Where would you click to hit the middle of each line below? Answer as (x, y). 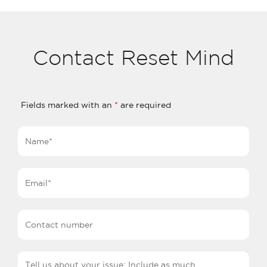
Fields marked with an (68, 105)
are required (145, 105)
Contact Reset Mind (133, 60)
